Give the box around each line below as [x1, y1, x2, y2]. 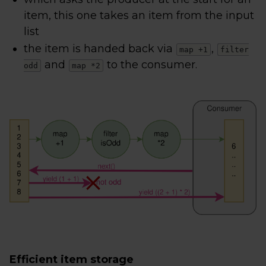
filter [220, 45, 249, 55]
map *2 [72, 61, 100, 71]
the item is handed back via [24, 42, 176, 56]
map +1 [179, 45, 208, 55]
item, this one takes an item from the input [24, 9, 254, 23]
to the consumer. [104, 58, 197, 72]
